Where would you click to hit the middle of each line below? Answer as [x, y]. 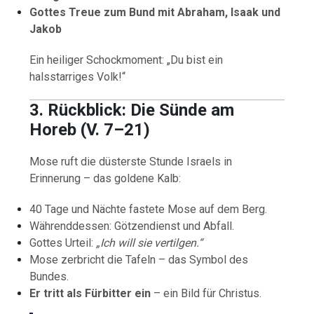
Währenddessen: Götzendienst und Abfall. [132, 226]
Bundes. [49, 276]
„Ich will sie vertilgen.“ [150, 243]
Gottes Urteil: [63, 243]
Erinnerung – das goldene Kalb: [105, 178]
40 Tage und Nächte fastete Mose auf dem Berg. [149, 209]
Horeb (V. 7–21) [90, 129]
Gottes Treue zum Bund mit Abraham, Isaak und [155, 12]
